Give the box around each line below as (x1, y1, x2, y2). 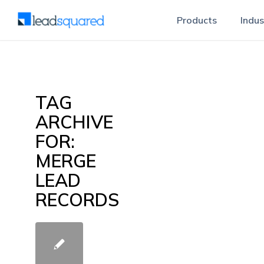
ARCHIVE (35, 111, 113, 133)
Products (177, 14, 217, 26)
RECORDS (35, 189, 119, 211)
